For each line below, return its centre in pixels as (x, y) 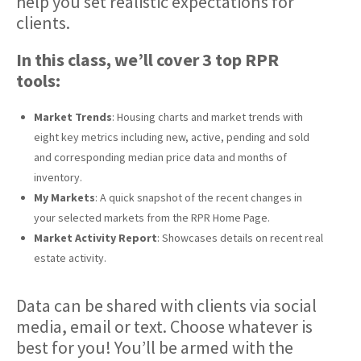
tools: (38, 81)
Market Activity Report (95, 238)
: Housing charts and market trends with (207, 117)
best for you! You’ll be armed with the (155, 347)
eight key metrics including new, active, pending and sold (172, 137)
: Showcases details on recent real (240, 238)
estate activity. (70, 258)
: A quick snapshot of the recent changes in (199, 197)
